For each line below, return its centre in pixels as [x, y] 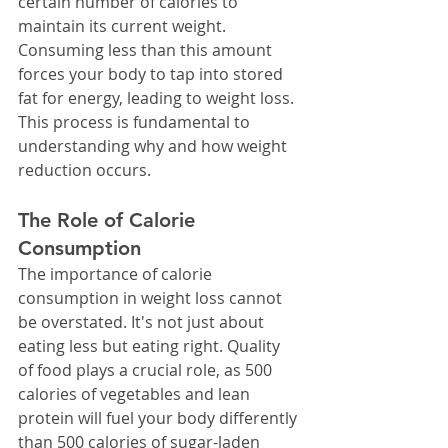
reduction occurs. [84, 170]
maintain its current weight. [124, 26]
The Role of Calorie [109, 220]
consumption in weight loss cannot [152, 298]
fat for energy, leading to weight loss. [156, 98]
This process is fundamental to [136, 122]
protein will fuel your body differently [159, 418]
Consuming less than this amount [147, 50]
